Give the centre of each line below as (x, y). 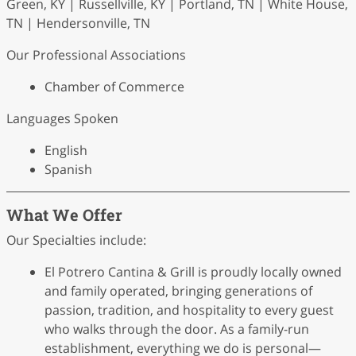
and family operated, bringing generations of (178, 291)
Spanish (68, 169)
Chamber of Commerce (114, 87)
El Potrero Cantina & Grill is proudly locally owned (193, 272)
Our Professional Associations (96, 55)
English (66, 150)
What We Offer (64, 215)
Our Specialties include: (76, 240)
